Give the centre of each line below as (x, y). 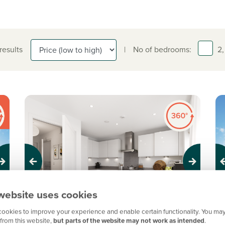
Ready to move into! (65, 216)
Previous (39, 166)
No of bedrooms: (162, 50)
